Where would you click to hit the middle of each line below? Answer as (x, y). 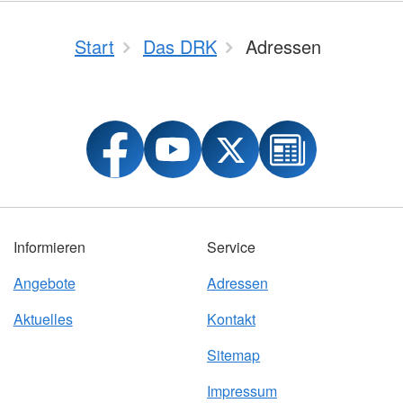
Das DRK (180, 46)
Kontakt (231, 319)
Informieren (49, 247)
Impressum (242, 391)
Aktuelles (43, 319)
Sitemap (233, 355)
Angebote (44, 283)
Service (231, 247)
